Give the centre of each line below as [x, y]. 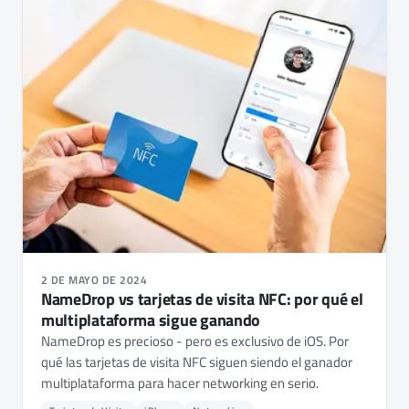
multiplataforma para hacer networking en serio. [180, 383]
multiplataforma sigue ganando [151, 320]
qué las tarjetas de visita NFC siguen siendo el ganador [197, 362]
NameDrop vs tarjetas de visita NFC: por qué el [202, 299]
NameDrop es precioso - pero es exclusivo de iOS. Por [195, 341]
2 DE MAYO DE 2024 [94, 279]
